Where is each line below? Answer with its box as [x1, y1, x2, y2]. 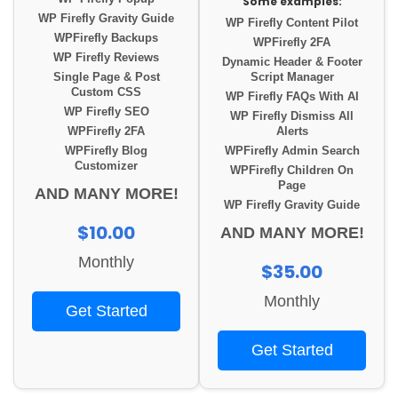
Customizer [75, 160, 138, 173]
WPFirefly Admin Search [224, 145, 360, 158]
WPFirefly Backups [54, 32, 158, 45]
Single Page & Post [52, 71, 160, 84]
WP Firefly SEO [63, 106, 149, 119]
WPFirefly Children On [230, 164, 354, 178]
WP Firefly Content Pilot [226, 17, 358, 30]
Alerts [275, 125, 308, 139]
